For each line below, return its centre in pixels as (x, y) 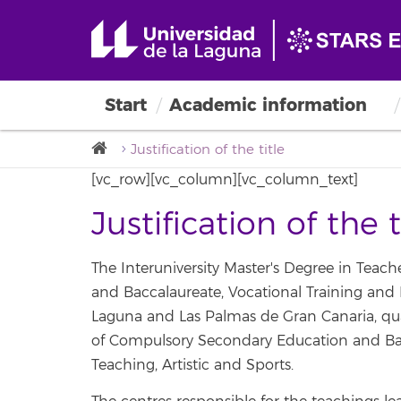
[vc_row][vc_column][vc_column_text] (225, 180)
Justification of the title (208, 150)
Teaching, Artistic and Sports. (192, 365)
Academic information (268, 105)
